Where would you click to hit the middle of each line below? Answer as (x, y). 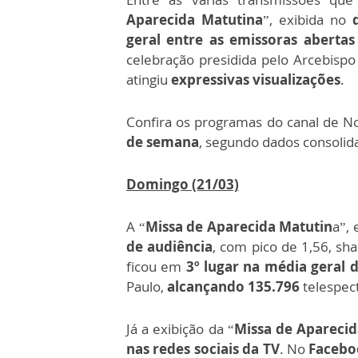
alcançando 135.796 (233, 287)
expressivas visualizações (256, 80)
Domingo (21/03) (183, 185)
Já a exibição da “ (180, 329)
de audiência (170, 247)
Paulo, (147, 287)
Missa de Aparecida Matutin (239, 227)
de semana (163, 142)
